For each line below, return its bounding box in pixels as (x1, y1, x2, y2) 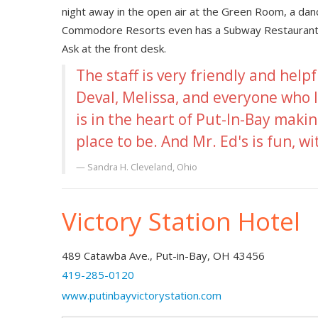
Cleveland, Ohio (131, 160, 197, 173)
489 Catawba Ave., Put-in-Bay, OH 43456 (62, 248, 265, 263)
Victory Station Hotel (62, 204, 300, 238)
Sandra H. (87, 160, 131, 173)
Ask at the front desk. (62, 40, 166, 55)
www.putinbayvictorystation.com (62, 287, 221, 302)
